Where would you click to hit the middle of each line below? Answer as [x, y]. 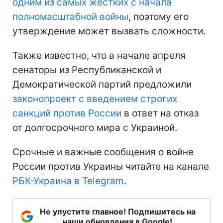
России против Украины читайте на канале [111, 166]
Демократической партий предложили [102, 84]
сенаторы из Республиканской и [87, 70]
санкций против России [67, 113]
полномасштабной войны [70, 16]
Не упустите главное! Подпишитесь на [117, 211]
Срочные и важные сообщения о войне [103, 152]
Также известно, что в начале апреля [99, 55]
